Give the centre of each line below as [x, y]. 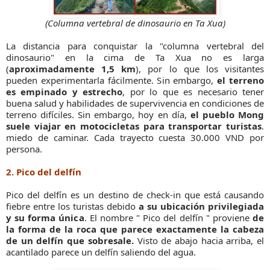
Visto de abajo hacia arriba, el [199, 241]
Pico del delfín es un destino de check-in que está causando [135, 195]
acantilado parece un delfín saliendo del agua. [101, 252]
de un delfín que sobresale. [70, 241]
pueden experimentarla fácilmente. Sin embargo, [112, 80]
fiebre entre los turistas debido [72, 206]
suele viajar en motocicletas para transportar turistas [134, 126]
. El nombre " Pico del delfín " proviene [168, 218]
